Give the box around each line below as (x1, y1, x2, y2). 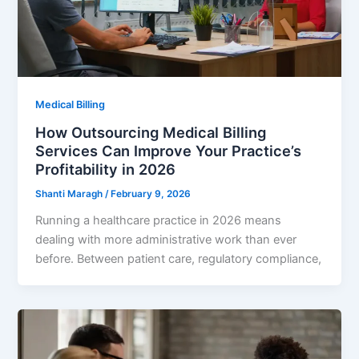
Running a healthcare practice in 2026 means (35, 212, 282, 228)
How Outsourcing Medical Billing (35, 123, 267, 141)
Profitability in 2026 (35, 159, 176, 178)
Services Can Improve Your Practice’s (35, 141, 302, 159)
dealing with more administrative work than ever (35, 232, 297, 247)
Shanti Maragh (35, 188, 106, 200)
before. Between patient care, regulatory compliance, (35, 251, 322, 266)
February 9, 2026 (111, 188, 192, 200)
